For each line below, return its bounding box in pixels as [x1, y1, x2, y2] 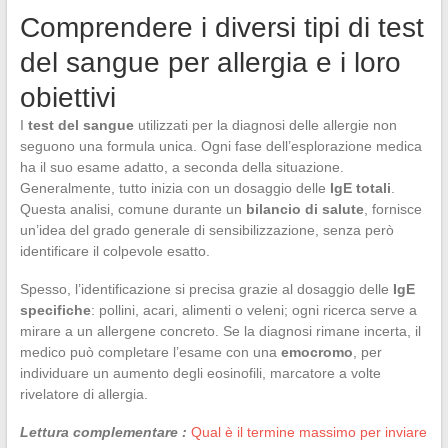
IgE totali [329, 179, 391, 196]
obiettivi [19, 81, 116, 113]
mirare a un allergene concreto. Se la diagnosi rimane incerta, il [19, 322, 421, 339]
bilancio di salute [245, 200, 364, 217]
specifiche [19, 301, 91, 318]
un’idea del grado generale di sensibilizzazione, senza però [19, 221, 394, 238]
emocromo [280, 343, 353, 360]
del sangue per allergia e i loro [19, 46, 401, 78]
